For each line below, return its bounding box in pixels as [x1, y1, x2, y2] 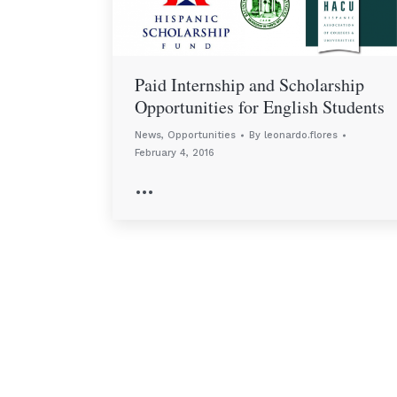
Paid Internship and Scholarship [135, 73, 364, 97]
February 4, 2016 [135, 147, 214, 160]
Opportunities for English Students [135, 95, 385, 120]
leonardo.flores [264, 129, 338, 142]
